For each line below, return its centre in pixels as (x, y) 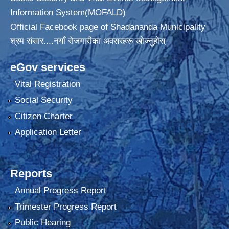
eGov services (48, 67)
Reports (31, 174)
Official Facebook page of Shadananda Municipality (108, 27)
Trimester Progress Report (65, 207)
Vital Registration (47, 84)
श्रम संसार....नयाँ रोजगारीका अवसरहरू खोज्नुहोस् (88, 41)
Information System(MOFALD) (68, 12)
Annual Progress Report (60, 191)
